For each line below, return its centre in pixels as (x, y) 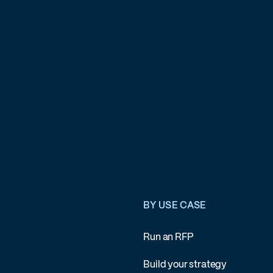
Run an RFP (168, 238)
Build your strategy (185, 264)
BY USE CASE (175, 205)
